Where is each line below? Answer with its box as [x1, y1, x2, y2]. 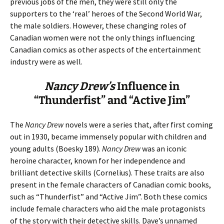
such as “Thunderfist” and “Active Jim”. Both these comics [10, 191, 207, 201]
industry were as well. [10, 56, 82, 66]
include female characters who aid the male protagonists [10, 203, 205, 213]
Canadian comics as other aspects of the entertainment [10, 44, 201, 54]
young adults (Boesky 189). [10, 143, 102, 153]
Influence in [115, 79, 179, 93]
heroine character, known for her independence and [10, 155, 185, 165]
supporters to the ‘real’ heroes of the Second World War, [10, 8, 202, 18]
